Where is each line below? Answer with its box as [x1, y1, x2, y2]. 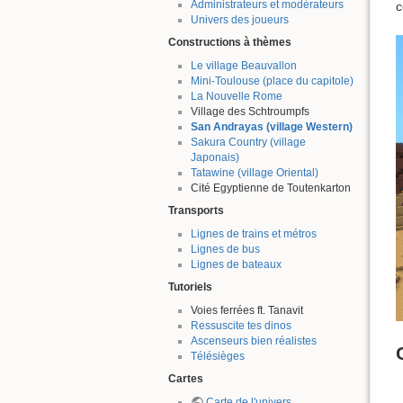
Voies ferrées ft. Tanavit [190, 303, 303, 317]
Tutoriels [168, 281, 212, 294]
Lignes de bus [190, 242, 260, 255]
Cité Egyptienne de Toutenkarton [190, 181, 351, 194]
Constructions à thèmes [168, 36, 291, 49]
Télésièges [190, 349, 245, 363]
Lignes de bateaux [190, 257, 282, 271]
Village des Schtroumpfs [190, 104, 309, 118]
